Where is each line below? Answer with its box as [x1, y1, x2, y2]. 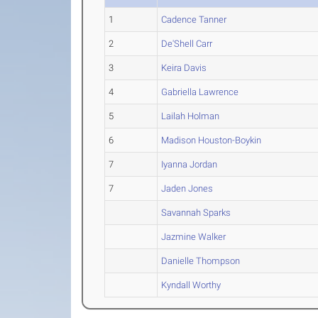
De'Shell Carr [161, 38, 213, 49]
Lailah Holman [161, 111, 220, 121]
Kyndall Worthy [161, 280, 221, 290]
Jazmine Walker [161, 231, 226, 242]
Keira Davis [161, 62, 207, 73]
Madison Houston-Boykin [161, 135, 262, 146]
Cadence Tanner [161, 14, 227, 25]
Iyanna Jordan [161, 159, 218, 170]
